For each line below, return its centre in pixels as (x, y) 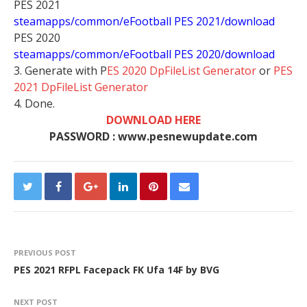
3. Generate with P (60, 71)
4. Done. (34, 103)
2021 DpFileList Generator (81, 87)
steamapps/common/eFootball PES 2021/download (144, 21)
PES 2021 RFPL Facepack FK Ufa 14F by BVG (116, 270)
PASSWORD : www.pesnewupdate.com (153, 136)
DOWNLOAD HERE (153, 120)
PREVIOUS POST (45, 253)
